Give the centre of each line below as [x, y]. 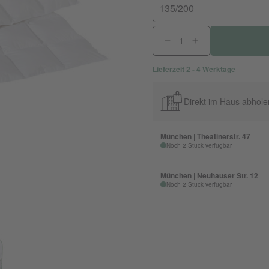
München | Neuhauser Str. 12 [209, 175]
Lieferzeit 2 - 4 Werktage [194, 69]
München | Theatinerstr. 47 [205, 136]
